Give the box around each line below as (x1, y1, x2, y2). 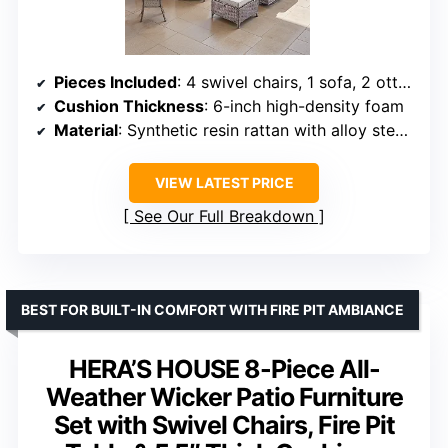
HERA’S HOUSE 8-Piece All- (68, 353, 380, 384)
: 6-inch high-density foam (204, 95, 404, 116)
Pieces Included (54, 71, 177, 92)
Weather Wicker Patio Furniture (45, 381, 403, 412)
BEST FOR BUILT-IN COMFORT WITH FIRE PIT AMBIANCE (21, 300, 404, 318)
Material (54, 119, 118, 140)
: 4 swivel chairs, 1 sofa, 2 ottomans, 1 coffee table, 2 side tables (177, 71, 398, 92)
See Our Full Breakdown (134, 205, 314, 226)
